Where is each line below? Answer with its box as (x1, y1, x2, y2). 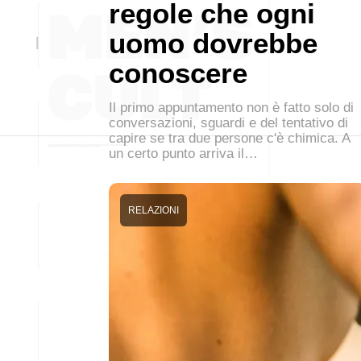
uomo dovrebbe (109, 27, 317, 59)
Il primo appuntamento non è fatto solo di (109, 100, 354, 115)
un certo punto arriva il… (109, 146, 258, 161)
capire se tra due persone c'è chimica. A (109, 131, 350, 146)
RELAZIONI (128, 205, 179, 216)
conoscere (109, 57, 247, 89)
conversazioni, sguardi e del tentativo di (109, 115, 348, 131)
